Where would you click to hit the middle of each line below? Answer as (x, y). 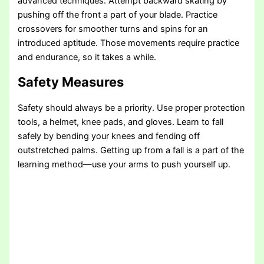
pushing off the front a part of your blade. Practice (118, 15)
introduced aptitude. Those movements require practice (129, 43)
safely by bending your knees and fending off (109, 136)
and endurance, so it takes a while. (87, 57)
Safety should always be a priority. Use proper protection (132, 108)
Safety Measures (90, 82)
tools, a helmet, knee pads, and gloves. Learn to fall (121, 122)
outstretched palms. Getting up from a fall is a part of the (131, 151)
